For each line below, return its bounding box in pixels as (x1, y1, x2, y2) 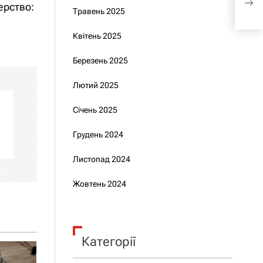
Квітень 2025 (72, 31, 122, 41)
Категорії (81, 234, 136, 249)
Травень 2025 (72, 6, 125, 16)
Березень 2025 (72, 56, 128, 65)
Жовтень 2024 (72, 179, 126, 188)
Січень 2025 (72, 105, 117, 114)
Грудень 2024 (72, 130, 123, 139)
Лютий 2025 (72, 80, 119, 90)
